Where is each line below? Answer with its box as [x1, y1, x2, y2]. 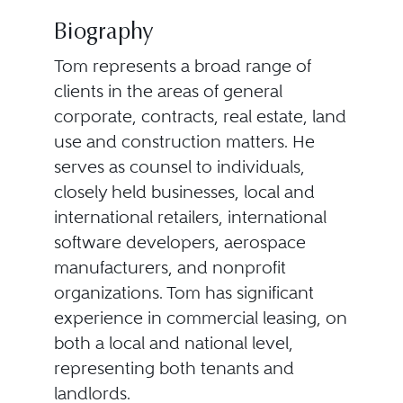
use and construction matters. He [53, 131, 315, 152]
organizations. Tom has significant [53, 282, 314, 303]
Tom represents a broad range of [53, 56, 311, 76]
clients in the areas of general [53, 81, 282, 102]
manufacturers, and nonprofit [53, 257, 286, 278]
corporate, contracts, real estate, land [53, 106, 346, 127]
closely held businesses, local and [53, 182, 315, 202]
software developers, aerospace [53, 232, 306, 253]
